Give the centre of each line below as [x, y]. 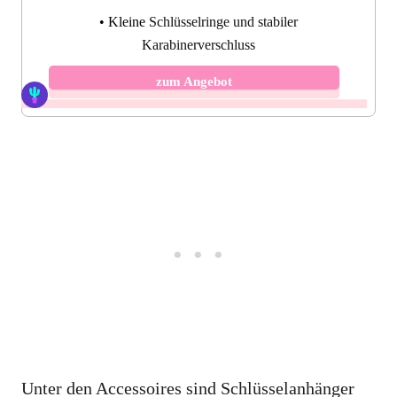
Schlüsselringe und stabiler [223, 22]
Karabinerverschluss [198, 45]
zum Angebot [194, 82]
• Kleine [124, 22]
